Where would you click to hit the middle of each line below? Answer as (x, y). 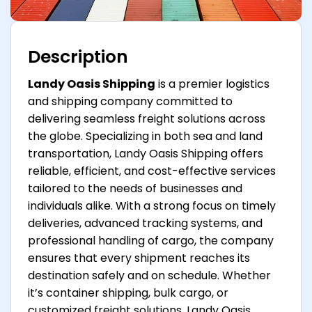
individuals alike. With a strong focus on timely (152, 206)
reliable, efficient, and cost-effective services (152, 171)
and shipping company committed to (130, 102)
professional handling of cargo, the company (151, 241)
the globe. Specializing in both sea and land (145, 136)
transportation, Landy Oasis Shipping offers (146, 154)
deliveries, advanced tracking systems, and (145, 224)
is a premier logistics (212, 84)
